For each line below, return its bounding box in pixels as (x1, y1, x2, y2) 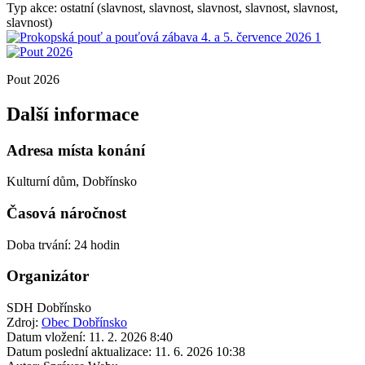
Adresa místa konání (7, 141, 145, 159)
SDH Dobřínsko (7, 301, 91, 315)
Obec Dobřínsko (42, 315, 127, 330)
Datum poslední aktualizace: (7, 345, 152, 359)
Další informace (7, 103, 139, 125)
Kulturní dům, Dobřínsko (7, 174, 137, 189)
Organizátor (7, 267, 89, 285)
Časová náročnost (7, 204, 126, 222)
